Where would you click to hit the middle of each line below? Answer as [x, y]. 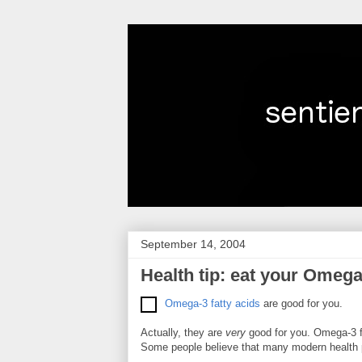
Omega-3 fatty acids [213, 303]
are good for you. [301, 303]
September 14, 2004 [193, 244]
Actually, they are [183, 333]
